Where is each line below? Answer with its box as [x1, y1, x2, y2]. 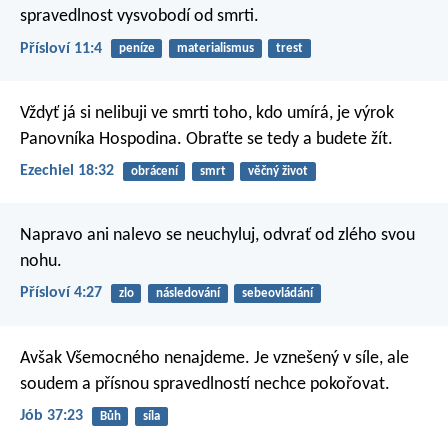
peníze [118, 42, 155, 56]
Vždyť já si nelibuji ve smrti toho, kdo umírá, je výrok [20, 103, 394, 123]
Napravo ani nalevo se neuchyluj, [20, 226, 259, 246]
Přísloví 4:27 [20, 285, 102, 302]
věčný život [247, 164, 308, 178]
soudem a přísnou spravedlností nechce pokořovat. [20, 374, 390, 394]
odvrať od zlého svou [259, 226, 415, 246]
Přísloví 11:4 [20, 40, 102, 57]
